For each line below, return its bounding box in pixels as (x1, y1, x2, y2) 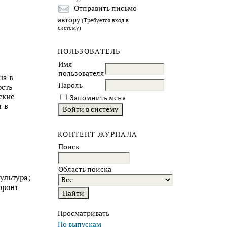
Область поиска (58, 165, 111, 174)
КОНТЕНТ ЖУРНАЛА (58, 129, 138, 139)
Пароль (58, 80, 83, 90)
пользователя (58, 68, 104, 78)
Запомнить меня (70, 93, 126, 102)
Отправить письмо (72, 4, 137, 13)
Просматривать (58, 209, 109, 218)
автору (58, 15, 82, 24)
